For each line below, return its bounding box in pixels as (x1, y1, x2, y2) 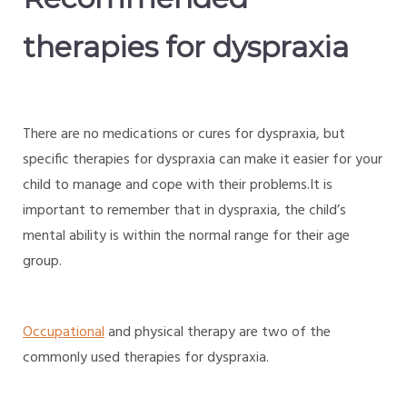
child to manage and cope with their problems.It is (23, 174, 333, 198)
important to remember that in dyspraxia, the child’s (23, 199, 346, 223)
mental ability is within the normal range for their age (23, 224, 350, 249)
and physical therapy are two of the (104, 321, 334, 345)
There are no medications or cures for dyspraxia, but (23, 123, 345, 147)
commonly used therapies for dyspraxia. (23, 346, 269, 371)
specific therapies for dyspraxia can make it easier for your (23, 148, 382, 173)
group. (23, 250, 62, 274)
